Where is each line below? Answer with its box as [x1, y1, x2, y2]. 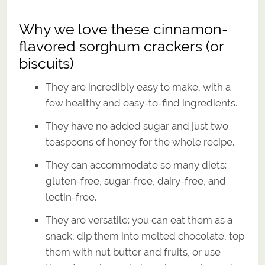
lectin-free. [46, 190, 97, 203]
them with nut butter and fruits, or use [46, 245, 221, 258]
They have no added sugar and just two [46, 119, 229, 132]
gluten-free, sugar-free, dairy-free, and [46, 174, 227, 187]
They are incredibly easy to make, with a [46, 80, 231, 93]
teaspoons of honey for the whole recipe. [46, 135, 235, 148]
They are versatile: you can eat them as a [46, 214, 233, 226]
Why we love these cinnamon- [19, 20, 229, 38]
